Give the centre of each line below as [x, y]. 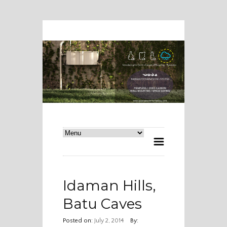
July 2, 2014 [108, 221]
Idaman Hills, [109, 186]
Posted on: [78, 221]
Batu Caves [102, 204]
